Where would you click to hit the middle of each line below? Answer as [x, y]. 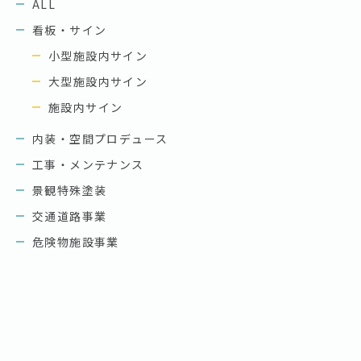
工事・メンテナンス [88, 164]
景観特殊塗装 [70, 190]
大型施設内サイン [98, 81]
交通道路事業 [70, 216]
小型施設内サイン [98, 55]
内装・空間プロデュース [100, 138]
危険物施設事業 [76, 241]
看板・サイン [70, 29]
